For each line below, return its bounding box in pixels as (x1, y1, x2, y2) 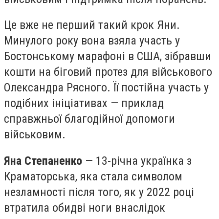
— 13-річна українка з (82, 153, 192, 168)
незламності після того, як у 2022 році (4, 185, 194, 199)
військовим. (4, 128, 66, 142)
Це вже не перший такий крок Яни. (4, 18, 180, 32)
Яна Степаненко (4, 153, 82, 168)
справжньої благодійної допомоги (4, 112, 175, 126)
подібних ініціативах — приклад (4, 96, 164, 110)
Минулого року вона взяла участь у (4, 34, 180, 48)
